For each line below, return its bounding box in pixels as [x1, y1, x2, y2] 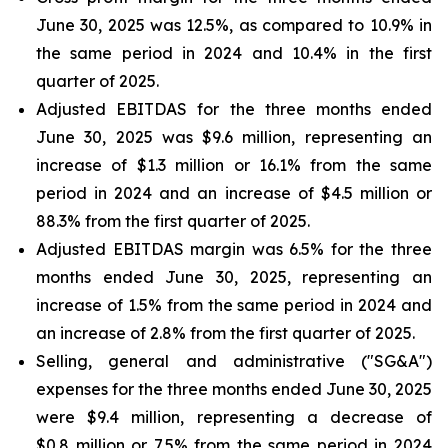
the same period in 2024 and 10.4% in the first [36, 43, 432, 63]
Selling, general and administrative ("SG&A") [36, 351, 432, 371]
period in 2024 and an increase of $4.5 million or [36, 183, 432, 203]
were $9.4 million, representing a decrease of [36, 407, 432, 427]
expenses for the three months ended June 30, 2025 [36, 379, 432, 399]
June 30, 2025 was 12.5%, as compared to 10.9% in [36, 15, 432, 35]
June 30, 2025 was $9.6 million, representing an [36, 127, 432, 147]
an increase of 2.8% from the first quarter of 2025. [36, 323, 415, 343]
